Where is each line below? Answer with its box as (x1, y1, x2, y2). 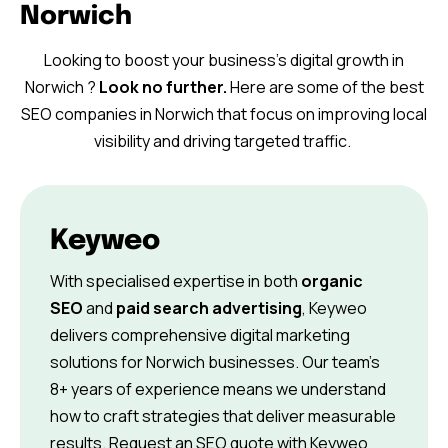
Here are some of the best (226, 75, 424, 98)
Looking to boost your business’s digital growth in (44, 48, 404, 71)
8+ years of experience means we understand (50, 377, 386, 400)
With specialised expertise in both (50, 269, 301, 292)
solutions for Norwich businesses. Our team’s (50, 350, 380, 373)
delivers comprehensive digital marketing (50, 323, 350, 346)
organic (301, 269, 363, 292)
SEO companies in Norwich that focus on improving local (21, 102, 427, 125)
